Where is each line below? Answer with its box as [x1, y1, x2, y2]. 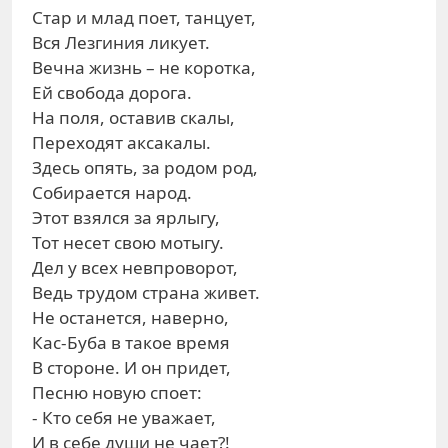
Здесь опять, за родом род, [32, 156, 258, 179]
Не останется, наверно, [32, 306, 229, 329]
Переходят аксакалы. [32, 131, 211, 154]
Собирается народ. [32, 181, 192, 204]
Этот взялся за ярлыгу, [32, 206, 220, 229]
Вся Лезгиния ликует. [32, 31, 210, 54]
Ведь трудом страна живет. [32, 281, 260, 304]
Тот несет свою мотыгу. [32, 231, 224, 254]
